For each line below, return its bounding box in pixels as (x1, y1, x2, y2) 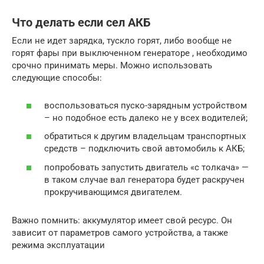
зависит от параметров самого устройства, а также (12, 227, 228, 238)
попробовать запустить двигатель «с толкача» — (44, 161, 249, 173)
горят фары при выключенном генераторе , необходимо (12, 48, 247, 59)
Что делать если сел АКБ (12, 16, 151, 30)
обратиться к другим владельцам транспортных (44, 131, 246, 142)
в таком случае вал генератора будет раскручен (44, 174, 245, 185)
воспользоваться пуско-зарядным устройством (44, 100, 247, 111)
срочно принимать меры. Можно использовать (12, 60, 212, 71)
